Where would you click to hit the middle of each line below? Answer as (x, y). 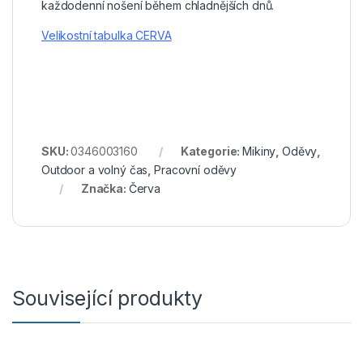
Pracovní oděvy (196, 169)
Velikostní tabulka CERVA (107, 35)
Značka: (105, 188)
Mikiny (259, 151)
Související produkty (108, 298)
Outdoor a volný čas (95, 169)
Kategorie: (211, 151)
